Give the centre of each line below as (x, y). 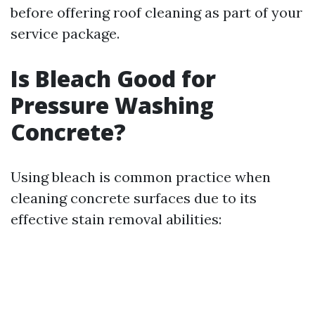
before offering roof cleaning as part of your (156, 12)
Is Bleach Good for (113, 78)
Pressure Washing (112, 105)
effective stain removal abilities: (116, 219)
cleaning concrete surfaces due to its (134, 198)
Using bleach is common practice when (141, 177)
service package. (65, 33)
